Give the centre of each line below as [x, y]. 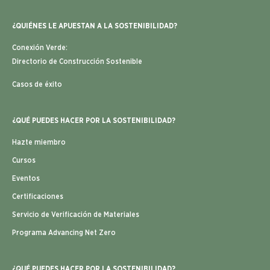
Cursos [24, 160]
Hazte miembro [39, 142]
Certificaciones [38, 196]
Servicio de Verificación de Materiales [76, 214]
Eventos [26, 178]
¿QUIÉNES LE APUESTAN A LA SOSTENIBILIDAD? [95, 26]
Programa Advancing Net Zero [64, 232]
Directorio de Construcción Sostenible [77, 61]
